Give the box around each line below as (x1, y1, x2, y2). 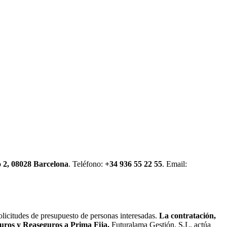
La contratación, (159, 211, 216, 220)
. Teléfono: (68, 159, 103, 168)
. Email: (162, 159, 187, 168)
